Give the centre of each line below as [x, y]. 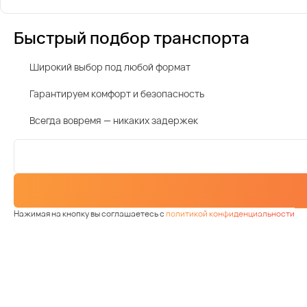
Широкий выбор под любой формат [110, 66]
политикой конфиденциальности [230, 213]
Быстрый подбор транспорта [132, 37]
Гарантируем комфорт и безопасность [117, 93]
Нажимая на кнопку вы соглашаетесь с [90, 213]
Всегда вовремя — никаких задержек [114, 120]
